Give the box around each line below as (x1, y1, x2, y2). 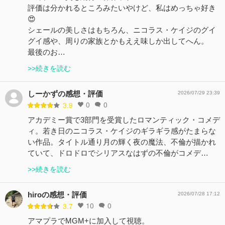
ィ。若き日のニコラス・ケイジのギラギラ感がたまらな (28, 126, 216, 135)
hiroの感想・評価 (28, 190, 87, 199)
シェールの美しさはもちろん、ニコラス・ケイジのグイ (28, 25, 216, 34)
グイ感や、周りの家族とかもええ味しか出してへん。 (28, 36, 208, 45)
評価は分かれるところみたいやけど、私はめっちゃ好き (28, 3, 216, 12)
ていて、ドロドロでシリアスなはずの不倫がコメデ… (28, 148, 208, 157)
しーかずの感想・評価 (28, 89, 103, 98)
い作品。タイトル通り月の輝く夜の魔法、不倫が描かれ (28, 137, 216, 146)
